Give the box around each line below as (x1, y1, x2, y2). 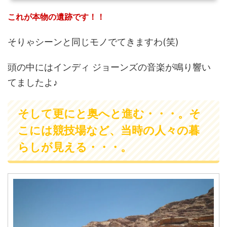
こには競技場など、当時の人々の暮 (18, 123, 200, 137)
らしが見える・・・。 (18, 140, 132, 154)
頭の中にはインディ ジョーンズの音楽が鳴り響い (8, 61, 211, 72)
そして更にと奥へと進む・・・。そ (18, 106, 201, 120)
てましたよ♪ (8, 77, 58, 88)
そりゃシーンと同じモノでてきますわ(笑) (8, 36, 179, 47)
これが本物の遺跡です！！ (8, 11, 105, 22)
